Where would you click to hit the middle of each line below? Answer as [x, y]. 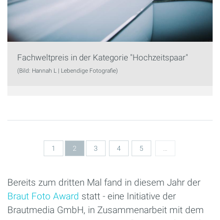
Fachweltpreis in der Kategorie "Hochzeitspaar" [103, 58]
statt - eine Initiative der [127, 196]
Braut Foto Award [43, 196]
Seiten [30, 136]
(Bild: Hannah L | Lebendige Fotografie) [68, 71]
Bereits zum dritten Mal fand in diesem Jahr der [104, 182]
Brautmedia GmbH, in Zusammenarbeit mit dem [106, 210]
